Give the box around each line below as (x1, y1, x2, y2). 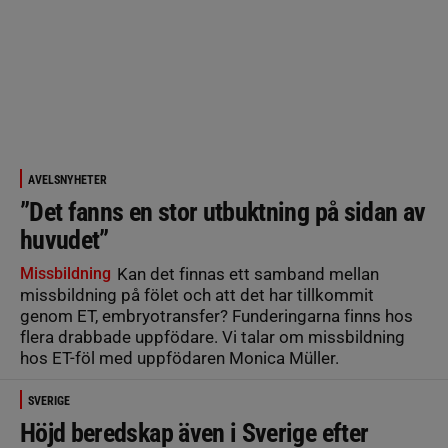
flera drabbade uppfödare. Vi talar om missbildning (20, 327, 405, 347)
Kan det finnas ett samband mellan (113, 264, 379, 284)
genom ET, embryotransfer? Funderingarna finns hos (20, 306, 413, 326)
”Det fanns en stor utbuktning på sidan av (20, 197, 426, 227)
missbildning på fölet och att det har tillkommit (20, 285, 374, 305)
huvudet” (20, 225, 109, 255)
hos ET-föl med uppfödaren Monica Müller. (20, 348, 339, 368)
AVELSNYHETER (28, 173, 107, 187)
